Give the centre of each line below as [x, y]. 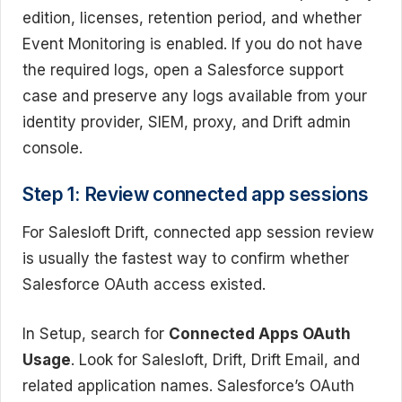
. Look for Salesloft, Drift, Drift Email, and [215, 359]
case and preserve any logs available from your [195, 96]
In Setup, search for [96, 333]
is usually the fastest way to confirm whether [186, 259]
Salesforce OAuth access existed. [144, 285]
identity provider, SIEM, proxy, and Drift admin [187, 122]
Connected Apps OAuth [260, 333]
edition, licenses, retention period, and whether [192, 17]
